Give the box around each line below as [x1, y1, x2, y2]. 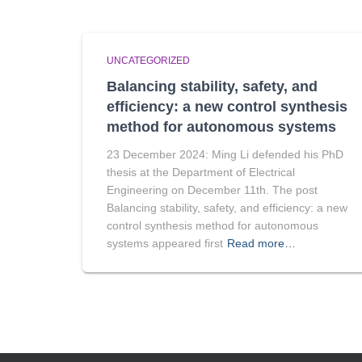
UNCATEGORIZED [107, 55, 190, 66]
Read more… [227, 237, 296, 250]
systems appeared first [107, 237, 223, 250]
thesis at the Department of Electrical [107, 166, 295, 179]
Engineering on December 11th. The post [107, 183, 318, 196]
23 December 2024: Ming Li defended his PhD [107, 148, 343, 161]
